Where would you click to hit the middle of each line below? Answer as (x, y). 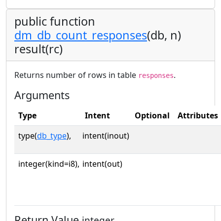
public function (55, 21)
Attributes (198, 115)
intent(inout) (106, 135)
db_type (52, 135)
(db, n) (164, 35)
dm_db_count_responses (81, 35)
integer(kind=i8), (49, 164)
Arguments (42, 95)
